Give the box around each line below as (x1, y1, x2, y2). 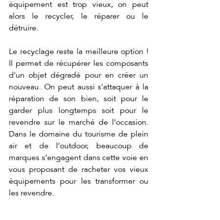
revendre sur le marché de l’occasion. (9, 117, 148, 127)
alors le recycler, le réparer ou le (9, 11, 148, 21)
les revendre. (9, 188, 54, 198)
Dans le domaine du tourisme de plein (9, 129, 148, 139)
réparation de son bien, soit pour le (9, 93, 148, 104)
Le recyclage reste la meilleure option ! (9, 46, 148, 56)
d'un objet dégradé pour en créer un (9, 70, 148, 80)
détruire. (9, 23, 38, 33)
